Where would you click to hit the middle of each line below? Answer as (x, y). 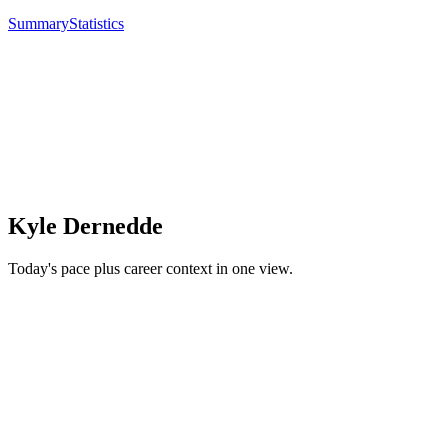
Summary (38, 24)
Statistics (96, 24)
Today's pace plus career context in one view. (150, 269)
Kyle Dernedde (85, 226)
